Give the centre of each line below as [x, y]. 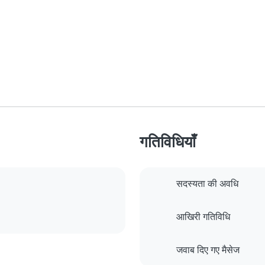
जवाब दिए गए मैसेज [208, 250]
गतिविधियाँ [168, 142]
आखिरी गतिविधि [203, 217]
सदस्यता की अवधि [207, 184]
